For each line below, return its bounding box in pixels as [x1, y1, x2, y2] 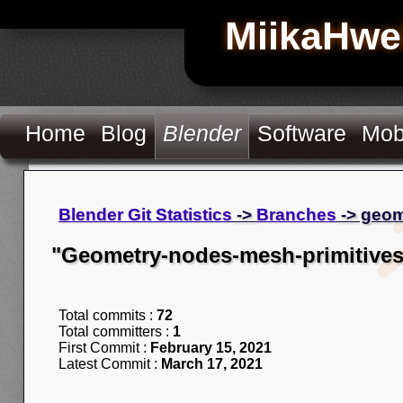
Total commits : [58, 307, 157, 323]
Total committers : [58, 323, 173, 339]
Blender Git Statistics [58, 205, 232, 224]
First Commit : [58, 339, 150, 355]
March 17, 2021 [161, 355, 263, 372]
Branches [256, 205, 336, 224]
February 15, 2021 [150, 339, 272, 355]
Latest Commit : [58, 355, 161, 372]
